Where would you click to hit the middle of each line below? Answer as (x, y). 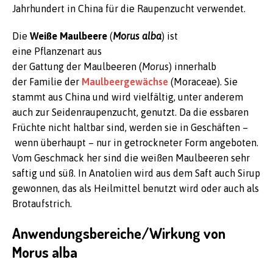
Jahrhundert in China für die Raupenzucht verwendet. (129, 9)
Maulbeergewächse (125, 82)
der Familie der (47, 82)
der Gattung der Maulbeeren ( (77, 66)
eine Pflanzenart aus (57, 51)
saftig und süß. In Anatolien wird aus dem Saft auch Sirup (136, 173)
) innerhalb (193, 66)
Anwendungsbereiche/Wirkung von (119, 233)
